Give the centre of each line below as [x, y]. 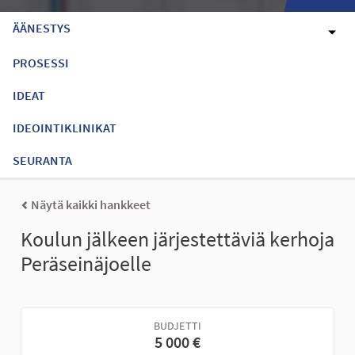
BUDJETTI [177, 326]
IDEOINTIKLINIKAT [65, 127]
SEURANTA [42, 160]
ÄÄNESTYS [42, 27]
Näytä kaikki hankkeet [90, 205]
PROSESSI [41, 62]
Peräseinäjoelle [86, 264]
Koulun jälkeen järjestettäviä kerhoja [177, 239]
